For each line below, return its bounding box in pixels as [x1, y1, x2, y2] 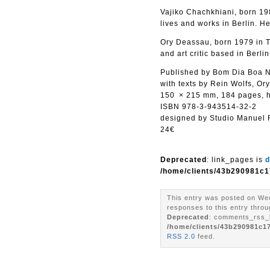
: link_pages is [207, 155, 265, 164]
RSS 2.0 [167, 233, 195, 240]
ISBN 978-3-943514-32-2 [160, 102, 257, 111]
